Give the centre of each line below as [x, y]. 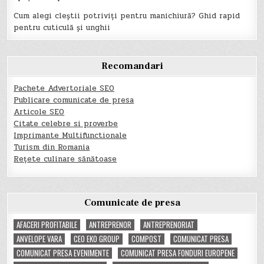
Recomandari [132, 66]
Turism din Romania [52, 147]
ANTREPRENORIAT [169, 224]
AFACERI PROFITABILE [47, 224]
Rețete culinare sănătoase [65, 159]
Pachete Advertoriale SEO [64, 88]
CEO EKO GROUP [97, 238]
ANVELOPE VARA [39, 238]
